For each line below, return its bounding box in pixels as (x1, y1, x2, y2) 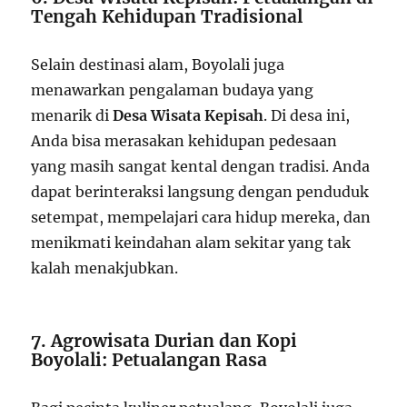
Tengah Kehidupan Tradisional (31, 5, 303, 27)
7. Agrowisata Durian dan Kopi (31, 329, 298, 352)
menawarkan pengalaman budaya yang (31, 80, 314, 99)
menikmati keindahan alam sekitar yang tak (31, 233, 352, 252)
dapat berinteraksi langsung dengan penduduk (31, 182, 370, 201)
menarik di (31, 105, 114, 124)
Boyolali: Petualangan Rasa (31, 348, 268, 371)
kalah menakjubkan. (31, 258, 179, 277)
